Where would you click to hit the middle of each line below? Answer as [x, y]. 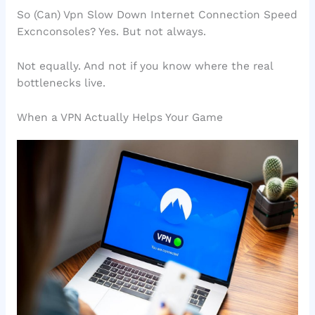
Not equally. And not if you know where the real [144, 66]
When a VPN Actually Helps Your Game [120, 117]
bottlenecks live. [61, 83]
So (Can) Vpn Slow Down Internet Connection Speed [157, 14]
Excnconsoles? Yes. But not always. [111, 31]
